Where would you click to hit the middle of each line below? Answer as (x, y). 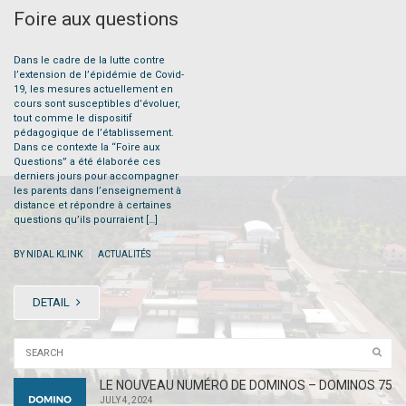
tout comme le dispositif (73, 118)
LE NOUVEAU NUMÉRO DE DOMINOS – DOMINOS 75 (246, 385)
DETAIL (53, 302)
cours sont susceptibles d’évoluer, (97, 103)
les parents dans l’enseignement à (97, 190)
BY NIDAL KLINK (49, 254)
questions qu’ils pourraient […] (86, 219)
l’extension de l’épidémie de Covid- (99, 74)
